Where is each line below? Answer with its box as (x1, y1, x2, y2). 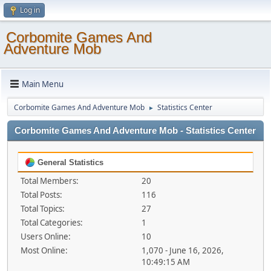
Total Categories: (21, 217, 83, 228)
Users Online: (21, 231, 71, 242)
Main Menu (22, 78, 64, 90)
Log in (20, 5, 40, 15)
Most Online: (21, 245, 68, 256)
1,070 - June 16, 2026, (141, 245, 224, 256)
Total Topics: (21, 203, 65, 214)
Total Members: (21, 175, 79, 186)
